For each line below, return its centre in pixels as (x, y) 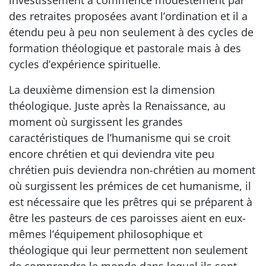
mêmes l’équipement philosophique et (106, 234)
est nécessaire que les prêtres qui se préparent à (131, 202)
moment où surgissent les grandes (96, 122)
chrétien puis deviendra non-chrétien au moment (132, 170)
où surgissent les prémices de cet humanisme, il (130, 186)
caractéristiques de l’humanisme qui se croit (120, 138)
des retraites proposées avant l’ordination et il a (128, 16)
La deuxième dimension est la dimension (112, 90)
